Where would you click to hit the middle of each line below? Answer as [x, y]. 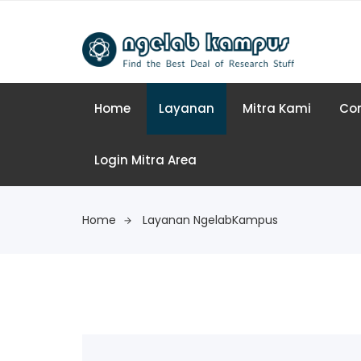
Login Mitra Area [145, 160]
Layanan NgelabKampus [210, 220]
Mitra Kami [277, 108]
